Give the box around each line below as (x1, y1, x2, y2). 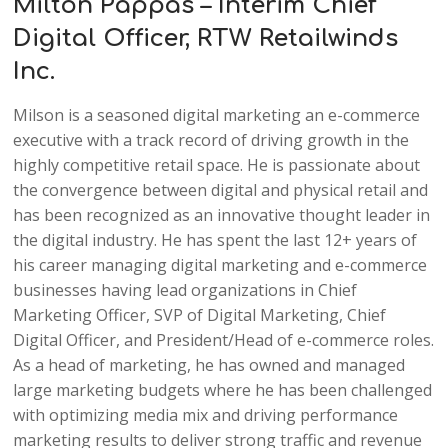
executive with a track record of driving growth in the (13, 128, 410, 151)
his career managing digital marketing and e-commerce (13, 253, 428, 276)
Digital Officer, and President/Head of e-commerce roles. (13, 328, 435, 351)
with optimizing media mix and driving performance (13, 403, 399, 426)
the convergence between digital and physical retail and (13, 178, 429, 201)
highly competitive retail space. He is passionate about (13, 153, 421, 176)
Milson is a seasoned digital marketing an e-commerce (13, 103, 421, 126)
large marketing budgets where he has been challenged (13, 378, 433, 401)
